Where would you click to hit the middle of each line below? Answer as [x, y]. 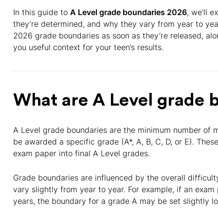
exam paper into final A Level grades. [82, 153]
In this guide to [42, 12]
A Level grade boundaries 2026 [128, 12]
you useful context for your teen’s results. [88, 47]
